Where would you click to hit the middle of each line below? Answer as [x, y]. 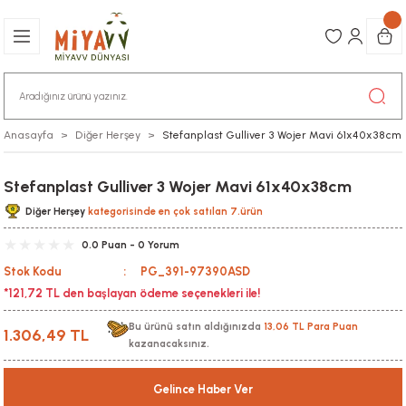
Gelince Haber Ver [203, 389]
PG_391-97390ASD [195, 271]
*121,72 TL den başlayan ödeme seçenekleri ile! [132, 293]
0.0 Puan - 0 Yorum [130, 245]
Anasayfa [29, 135]
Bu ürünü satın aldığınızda [196, 327]
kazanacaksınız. [169, 344]
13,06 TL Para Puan [311, 327]
